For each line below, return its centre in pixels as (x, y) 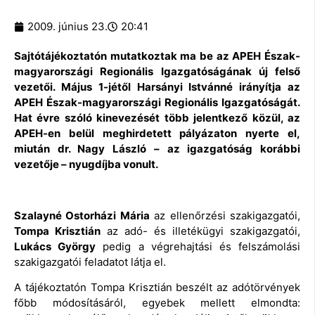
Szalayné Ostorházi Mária (82, 216)
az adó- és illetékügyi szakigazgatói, (200, 231)
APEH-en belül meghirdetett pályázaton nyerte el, (157, 134)
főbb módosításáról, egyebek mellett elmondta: (157, 303)
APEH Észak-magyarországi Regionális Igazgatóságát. (157, 103)
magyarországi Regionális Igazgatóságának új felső (157, 72)
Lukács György (55, 247)
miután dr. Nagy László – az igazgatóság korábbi (157, 149)
